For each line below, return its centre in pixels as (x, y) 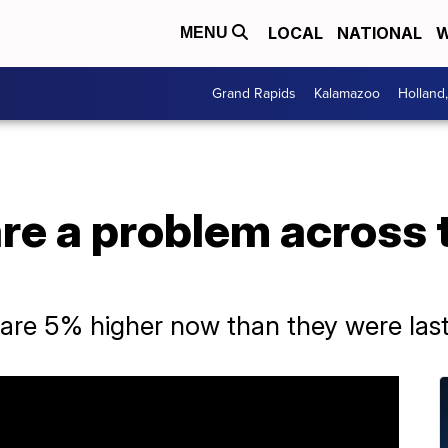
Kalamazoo (347, 93)
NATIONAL (379, 33)
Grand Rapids (254, 93)
